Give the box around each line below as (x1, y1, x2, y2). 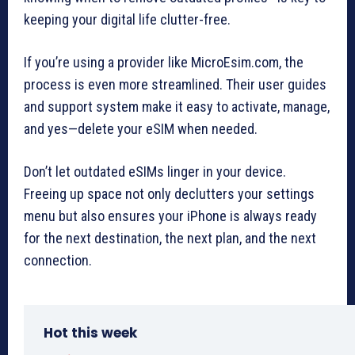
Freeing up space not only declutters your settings (24, 185, 315, 202)
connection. (24, 251, 92, 269)
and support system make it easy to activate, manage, (24, 97, 330, 115)
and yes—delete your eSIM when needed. (24, 120, 258, 137)
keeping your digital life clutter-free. (24, 10, 231, 28)
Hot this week (44, 323, 137, 342)
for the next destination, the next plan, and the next (24, 229, 316, 246)
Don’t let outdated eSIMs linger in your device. (24, 162, 286, 180)
